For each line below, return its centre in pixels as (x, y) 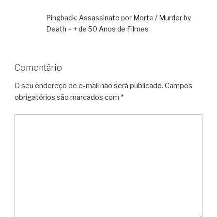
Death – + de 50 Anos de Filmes (97, 29)
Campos (178, 86)
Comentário (38, 67)
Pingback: (62, 17)
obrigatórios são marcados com (68, 98)
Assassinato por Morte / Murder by (135, 17)
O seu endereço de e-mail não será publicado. (89, 86)
